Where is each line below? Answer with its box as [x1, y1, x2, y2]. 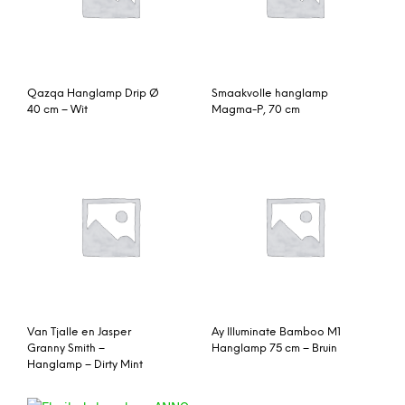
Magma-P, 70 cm [212, 103, 300, 116]
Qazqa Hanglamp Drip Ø [27, 87, 159, 99]
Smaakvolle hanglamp [212, 87, 328, 99]
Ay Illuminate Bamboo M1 [212, 325, 341, 338]
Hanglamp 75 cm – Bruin [212, 342, 337, 354]
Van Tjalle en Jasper [27, 325, 131, 338]
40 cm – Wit [27, 103, 88, 116]
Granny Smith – [27, 342, 105, 354]
